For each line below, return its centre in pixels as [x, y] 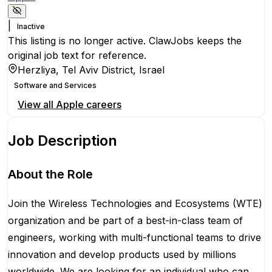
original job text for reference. [77, 56]
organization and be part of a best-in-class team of [125, 220]
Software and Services [55, 86]
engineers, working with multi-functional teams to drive [134, 237]
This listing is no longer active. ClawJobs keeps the [125, 41]
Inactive [31, 27]
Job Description [63, 141]
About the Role [50, 174]
